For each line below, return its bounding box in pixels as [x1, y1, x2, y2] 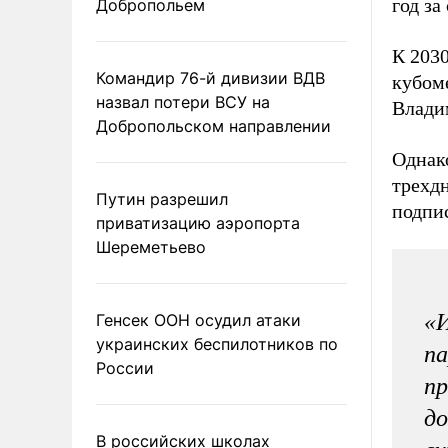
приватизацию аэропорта [96, 212, 300, 233]
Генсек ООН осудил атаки [96, 309, 301, 330]
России [96, 357, 154, 378]
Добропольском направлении [96, 115, 331, 136]
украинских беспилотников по [96, 333, 338, 354]
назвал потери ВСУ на [96, 91, 270, 112]
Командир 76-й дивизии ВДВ [96, 67, 325, 88]
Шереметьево [96, 236, 206, 257]
